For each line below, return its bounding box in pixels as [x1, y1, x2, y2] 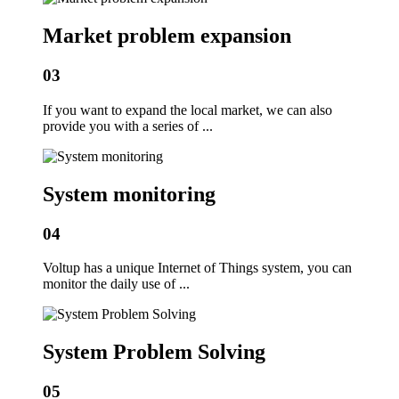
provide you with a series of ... [43, 118, 213, 134]
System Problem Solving [43, 340, 265, 364]
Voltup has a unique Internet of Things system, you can [43, 260, 352, 276]
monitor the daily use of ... [43, 276, 190, 292]
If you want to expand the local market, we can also [43, 102, 332, 118]
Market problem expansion [43, 24, 291, 48]
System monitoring [43, 182, 216, 206]
